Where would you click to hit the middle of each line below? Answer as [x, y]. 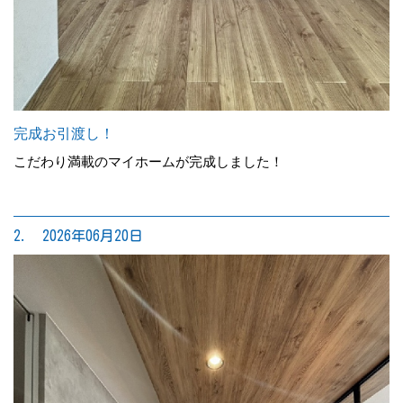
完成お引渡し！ [64, 133]
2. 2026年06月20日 [78, 235]
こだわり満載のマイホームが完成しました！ [148, 161]
